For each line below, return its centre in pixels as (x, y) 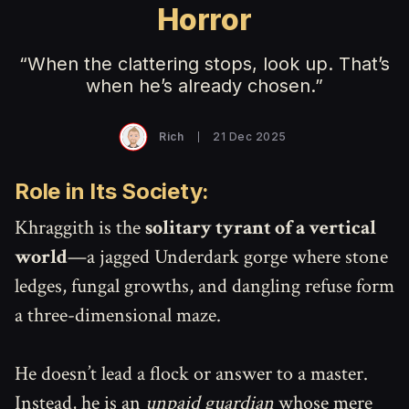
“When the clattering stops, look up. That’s (204, 64)
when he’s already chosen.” (204, 86)
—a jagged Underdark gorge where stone (228, 257)
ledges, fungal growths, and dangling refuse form (204, 286)
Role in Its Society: (112, 191)
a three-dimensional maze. (118, 315)
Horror (204, 20)
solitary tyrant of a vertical (261, 228)
